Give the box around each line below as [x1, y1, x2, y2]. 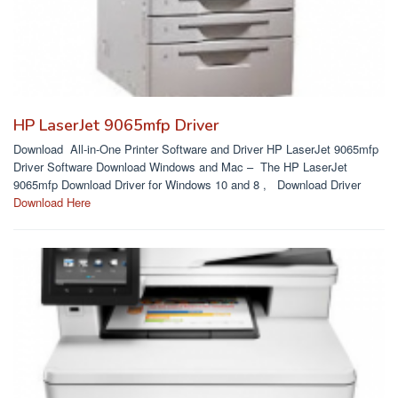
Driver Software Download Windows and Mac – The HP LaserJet [13, 158, 347, 176]
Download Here [13, 194, 91, 211]
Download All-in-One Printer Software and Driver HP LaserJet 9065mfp [13, 140, 378, 158]
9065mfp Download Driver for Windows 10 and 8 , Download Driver [13, 176, 361, 194]
